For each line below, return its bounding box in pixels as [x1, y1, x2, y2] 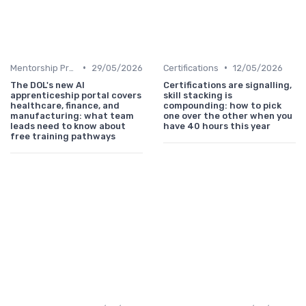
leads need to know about [10, 120, 126, 131]
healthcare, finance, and [10, 100, 120, 111]
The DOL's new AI [10, 79, 85, 90]
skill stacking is [163, 89, 232, 100]
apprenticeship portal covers [10, 89, 141, 100]
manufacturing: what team [10, 110, 134, 121]
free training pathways [10, 130, 115, 141]
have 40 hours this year [163, 120, 270, 131]
